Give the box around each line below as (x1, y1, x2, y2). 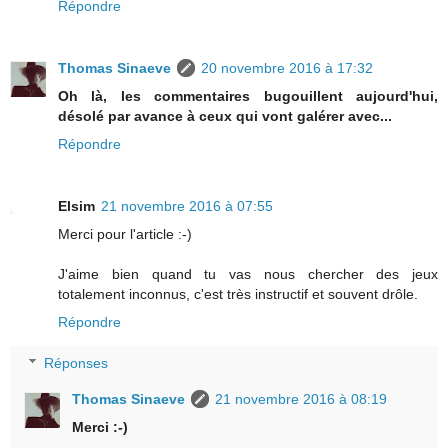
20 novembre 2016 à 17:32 (201, 59, 373, 76)
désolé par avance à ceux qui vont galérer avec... (58, 107, 392, 124)
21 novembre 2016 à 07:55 (101, 197, 273, 214)
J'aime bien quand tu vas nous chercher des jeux (58, 265, 438, 282)
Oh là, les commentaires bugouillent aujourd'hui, (58, 87, 438, 104)
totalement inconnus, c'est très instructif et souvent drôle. (58, 285, 418, 302)
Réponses (44, 355, 109, 372)
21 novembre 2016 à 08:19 (215, 391, 388, 408)
